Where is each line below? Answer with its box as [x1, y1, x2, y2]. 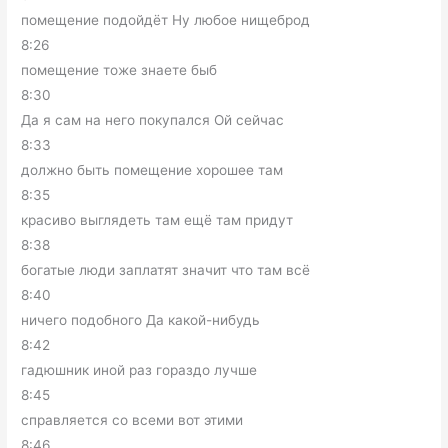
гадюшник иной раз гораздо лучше [21, 361, 258, 378]
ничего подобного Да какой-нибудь [21, 311, 261, 328]
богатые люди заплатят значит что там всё [21, 261, 311, 278]
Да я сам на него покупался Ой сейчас [21, 111, 285, 128]
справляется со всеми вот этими [21, 411, 244, 428]
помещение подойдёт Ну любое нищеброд [21, 11, 311, 28]
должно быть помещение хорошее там [21, 161, 284, 178]
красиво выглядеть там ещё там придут [21, 211, 294, 228]
